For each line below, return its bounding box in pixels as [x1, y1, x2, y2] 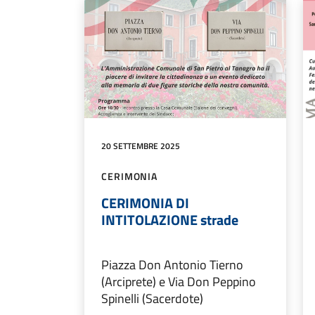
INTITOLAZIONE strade [101, 209, 238, 231]
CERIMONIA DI [101, 192, 189, 214]
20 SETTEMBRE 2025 [101, 139, 180, 153]
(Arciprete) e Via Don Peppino [101, 272, 256, 292]
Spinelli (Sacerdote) [101, 289, 203, 309]
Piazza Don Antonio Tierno [101, 255, 243, 275]
